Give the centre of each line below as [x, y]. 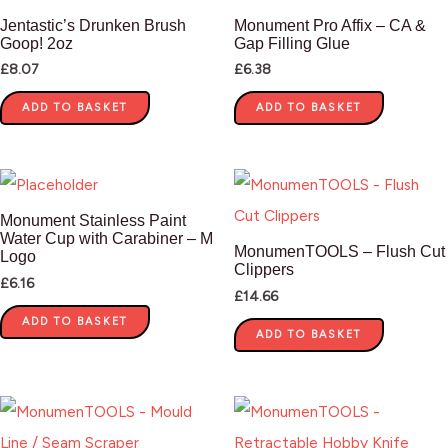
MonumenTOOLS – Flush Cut [339, 252]
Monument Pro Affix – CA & [330, 25]
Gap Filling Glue [292, 43]
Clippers [264, 270]
